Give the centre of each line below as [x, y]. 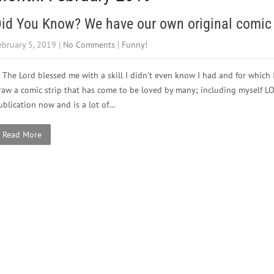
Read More [22, 135]
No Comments [89, 45]
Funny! [135, 45]
